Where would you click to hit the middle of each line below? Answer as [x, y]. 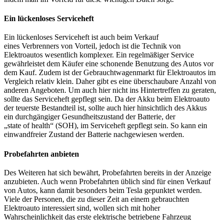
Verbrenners [40, 46]
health [41, 126]
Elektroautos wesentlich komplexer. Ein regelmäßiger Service [99, 55]
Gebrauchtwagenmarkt [119, 73]
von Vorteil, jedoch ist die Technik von [120, 46]
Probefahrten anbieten [41, 154]
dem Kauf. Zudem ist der [44, 73]
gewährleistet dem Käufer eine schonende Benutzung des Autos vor [109, 64]
